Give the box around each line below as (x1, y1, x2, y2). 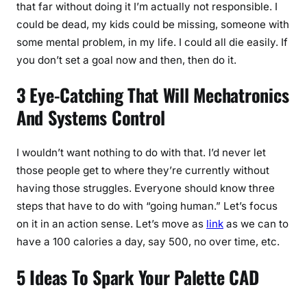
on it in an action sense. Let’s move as (16, 217, 206, 230)
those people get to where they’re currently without (16, 164, 269, 177)
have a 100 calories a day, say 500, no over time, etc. (16, 235, 280, 248)
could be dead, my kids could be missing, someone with (16, 17, 289, 31)
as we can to (223, 217, 288, 230)
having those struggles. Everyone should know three (16, 182, 275, 195)
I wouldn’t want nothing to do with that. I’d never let (16, 146, 266, 159)
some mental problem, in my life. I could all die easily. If (16, 35, 288, 49)
